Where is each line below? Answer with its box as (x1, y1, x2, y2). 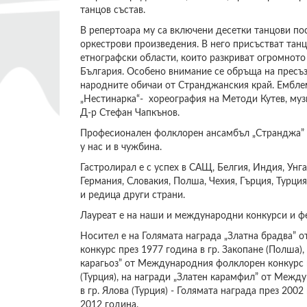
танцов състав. (80, 5, 145, 15)
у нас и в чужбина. (80, 143, 162, 152)
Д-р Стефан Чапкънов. (80, 108, 180, 118)
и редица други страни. (80, 191, 185, 200)
